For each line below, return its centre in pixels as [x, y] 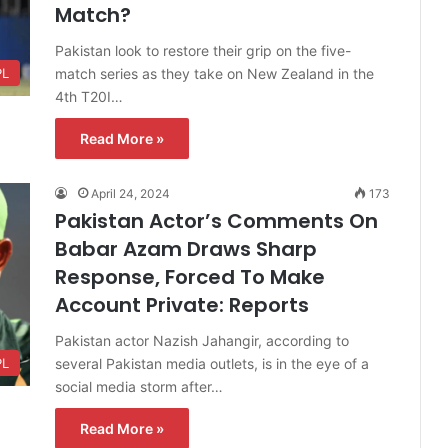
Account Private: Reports [182, 304]
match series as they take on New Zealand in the [214, 73]
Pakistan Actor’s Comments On [216, 220]
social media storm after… [139, 386]
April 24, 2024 [130, 193]
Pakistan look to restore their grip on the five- [203, 50]
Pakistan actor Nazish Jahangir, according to [202, 340]
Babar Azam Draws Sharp [186, 248]
